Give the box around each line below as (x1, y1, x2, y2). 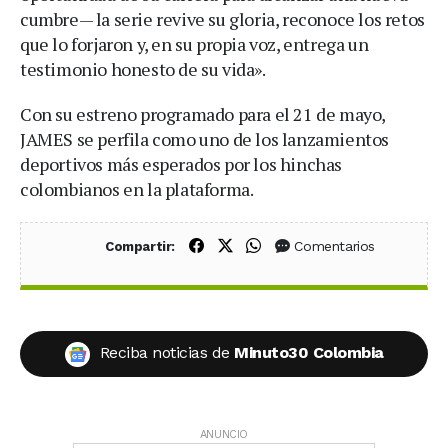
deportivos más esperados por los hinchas (20, 152, 343, 177)
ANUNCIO (199, 427, 249, 441)
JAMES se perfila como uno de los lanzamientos (20, 127, 390, 152)
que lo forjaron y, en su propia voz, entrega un (20, 32, 369, 57)
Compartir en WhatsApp (259, 236, 431, 255)
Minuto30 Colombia (234, 343, 384, 363)
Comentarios (294, 237, 376, 254)
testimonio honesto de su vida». (20, 57, 266, 82)
